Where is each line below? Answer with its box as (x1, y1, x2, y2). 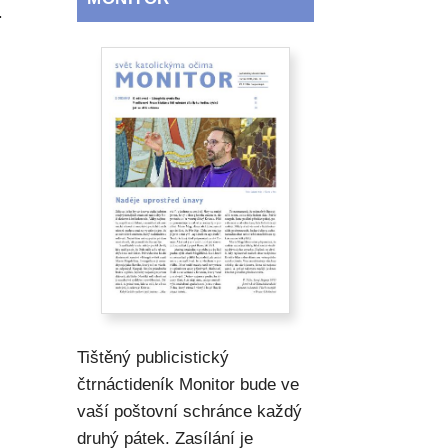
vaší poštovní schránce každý (77, 402, 303, 422)
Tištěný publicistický (77, 348, 230, 368)
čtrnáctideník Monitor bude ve (77, 375, 300, 395)
